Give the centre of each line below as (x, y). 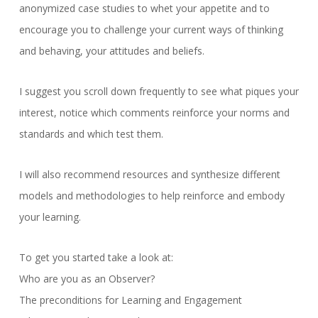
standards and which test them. (91, 134)
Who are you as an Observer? (87, 279)
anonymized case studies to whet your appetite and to (144, 9)
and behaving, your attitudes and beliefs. (111, 51)
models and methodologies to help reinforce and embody (152, 196)
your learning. (50, 217)
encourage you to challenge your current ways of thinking (151, 30)
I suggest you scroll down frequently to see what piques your (159, 92)
